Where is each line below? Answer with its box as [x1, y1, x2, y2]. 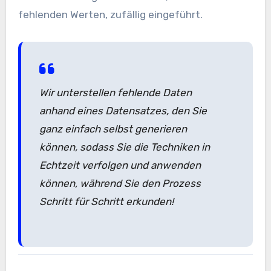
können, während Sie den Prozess [39, 177, 201, 189]
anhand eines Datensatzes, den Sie [39, 104, 207, 117]
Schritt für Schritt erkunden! [39, 195, 174, 207]
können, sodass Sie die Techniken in [39, 140, 210, 153]
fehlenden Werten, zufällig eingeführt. [18, 8, 203, 21]
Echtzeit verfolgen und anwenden [39, 158, 201, 171]
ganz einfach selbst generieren [39, 122, 187, 135]
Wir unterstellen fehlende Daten [39, 86, 192, 99]
